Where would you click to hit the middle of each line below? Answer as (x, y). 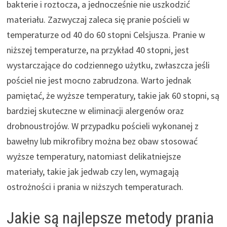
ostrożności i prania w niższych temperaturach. (95, 187)
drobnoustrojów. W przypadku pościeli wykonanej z (102, 126)
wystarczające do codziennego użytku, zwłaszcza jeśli (108, 65)
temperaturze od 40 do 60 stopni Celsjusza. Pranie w (106, 35)
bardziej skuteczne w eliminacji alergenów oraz (95, 111)
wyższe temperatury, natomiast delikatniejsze (93, 157)
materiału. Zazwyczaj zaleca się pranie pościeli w (98, 20)
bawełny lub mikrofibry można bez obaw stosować (102, 141)
